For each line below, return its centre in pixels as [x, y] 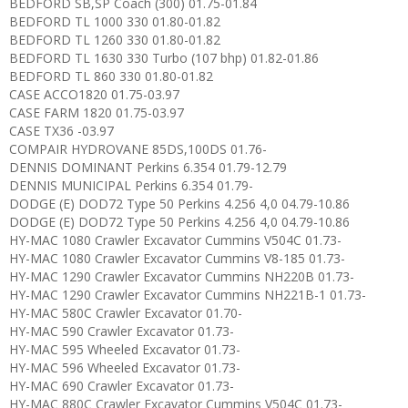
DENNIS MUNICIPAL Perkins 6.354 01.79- [131, 185]
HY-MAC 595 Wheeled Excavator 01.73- [125, 349]
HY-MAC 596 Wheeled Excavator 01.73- [125, 367]
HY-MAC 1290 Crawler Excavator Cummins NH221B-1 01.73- [188, 295]
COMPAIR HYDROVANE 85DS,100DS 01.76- [138, 149]
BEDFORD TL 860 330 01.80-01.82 [111, 76]
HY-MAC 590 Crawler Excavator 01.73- [122, 331]
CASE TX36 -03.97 [61, 131]
